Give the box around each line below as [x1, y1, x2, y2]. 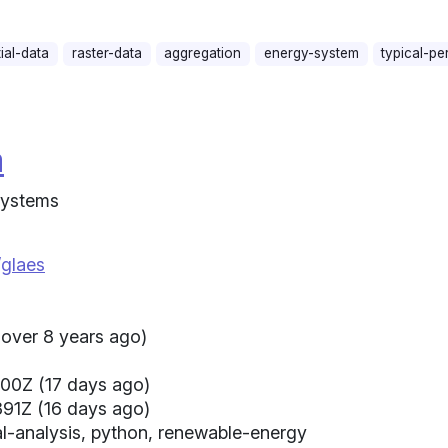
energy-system [263, 45, 359, 62]
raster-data [71, 45, 142, 62]
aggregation [164, 45, 242, 62]
